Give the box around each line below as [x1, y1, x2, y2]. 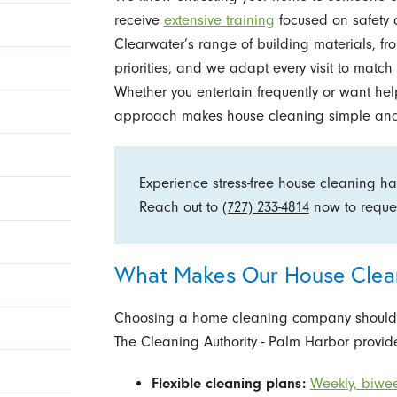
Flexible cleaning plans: [151, 375, 306, 393]
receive [113, 12, 164, 29]
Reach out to [138, 198, 222, 215]
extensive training [163, 12, 275, 29]
